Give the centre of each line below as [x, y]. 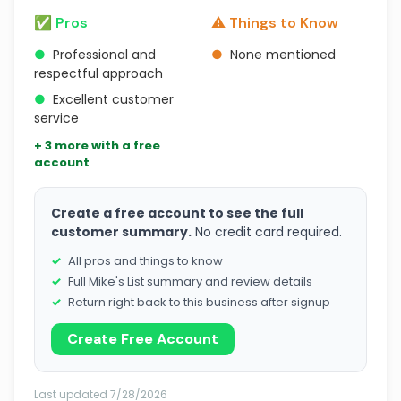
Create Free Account [143, 339]
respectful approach [98, 73]
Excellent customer [113, 99]
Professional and [104, 55]
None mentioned [283, 55]
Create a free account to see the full [177, 213]
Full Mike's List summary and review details [190, 282]
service [56, 118]
